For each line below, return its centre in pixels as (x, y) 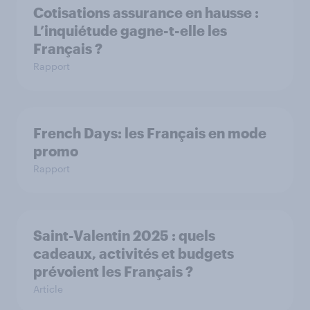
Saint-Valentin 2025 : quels (125, 235)
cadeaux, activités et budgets (134, 253)
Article (48, 289)
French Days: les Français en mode (150, 133)
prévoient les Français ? (113, 271)
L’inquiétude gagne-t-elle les (130, 30)
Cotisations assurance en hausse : (146, 12)
